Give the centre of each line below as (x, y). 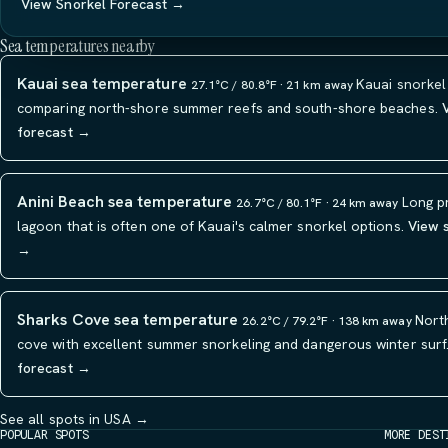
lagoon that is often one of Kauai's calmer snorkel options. (210, 226)
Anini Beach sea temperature (125, 201)
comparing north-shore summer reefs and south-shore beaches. (227, 108)
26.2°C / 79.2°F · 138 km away (328, 321)
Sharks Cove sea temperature (128, 319)
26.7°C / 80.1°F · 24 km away (319, 203)
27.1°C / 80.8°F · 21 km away (273, 85)
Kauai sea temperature (102, 83)
